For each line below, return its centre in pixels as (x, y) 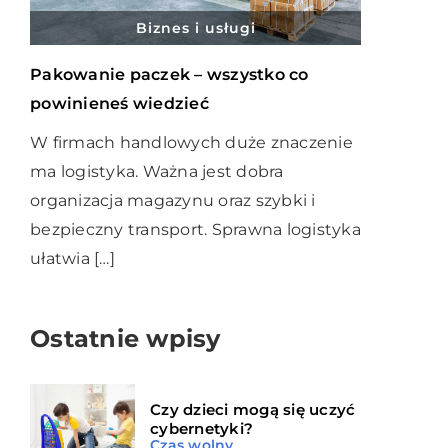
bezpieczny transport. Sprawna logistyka (195, 229)
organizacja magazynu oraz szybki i (173, 200)
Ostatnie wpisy (125, 338)
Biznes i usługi (195, 27)
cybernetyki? (201, 428)
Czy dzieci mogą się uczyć (253, 409)
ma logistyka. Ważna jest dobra (157, 171)
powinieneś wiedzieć (119, 103)
